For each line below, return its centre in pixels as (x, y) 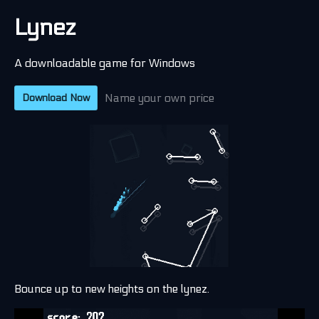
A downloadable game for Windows (105, 63)
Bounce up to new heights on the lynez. (112, 289)
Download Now (56, 98)
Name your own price (159, 98)
